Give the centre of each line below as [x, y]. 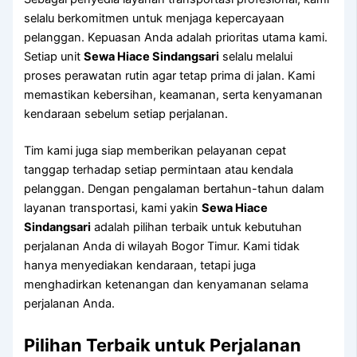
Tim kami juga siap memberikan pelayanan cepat [155, 151]
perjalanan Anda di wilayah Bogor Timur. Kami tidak [162, 247]
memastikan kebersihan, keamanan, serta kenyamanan [174, 95]
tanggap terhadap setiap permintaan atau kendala [159, 170]
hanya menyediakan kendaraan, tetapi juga [140, 266]
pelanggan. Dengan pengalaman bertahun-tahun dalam [175, 189]
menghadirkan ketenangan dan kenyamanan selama [167, 285]
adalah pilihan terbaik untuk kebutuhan [197, 228]
